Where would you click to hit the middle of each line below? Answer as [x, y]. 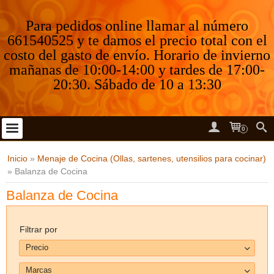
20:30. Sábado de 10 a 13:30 [137, 84]
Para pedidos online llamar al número [137, 26]
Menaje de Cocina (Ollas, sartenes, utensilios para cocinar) [152, 158]
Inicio [17, 158]
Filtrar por [39, 229]
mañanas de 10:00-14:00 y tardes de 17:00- [137, 70]
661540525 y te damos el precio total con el [137, 40]
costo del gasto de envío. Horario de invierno [137, 55]
